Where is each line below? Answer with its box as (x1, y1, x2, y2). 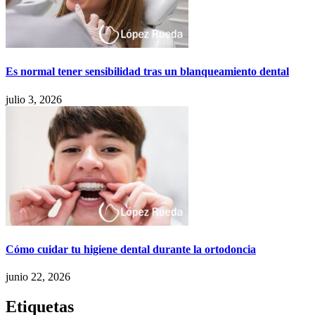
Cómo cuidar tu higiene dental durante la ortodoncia (6, 243, 256, 255)
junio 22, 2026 (6, 271, 70, 283)
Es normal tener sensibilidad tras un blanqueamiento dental (6, 65, 289, 78)
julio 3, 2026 (6, 93, 62, 105)
